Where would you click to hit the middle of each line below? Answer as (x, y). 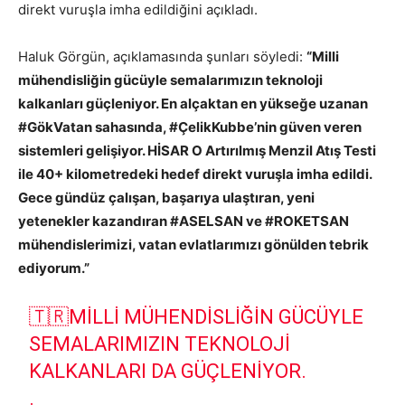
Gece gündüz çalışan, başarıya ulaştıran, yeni (166, 198)
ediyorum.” (54, 268)
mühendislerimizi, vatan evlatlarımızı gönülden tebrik (193, 245)
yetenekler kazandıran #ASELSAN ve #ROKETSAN (184, 221)
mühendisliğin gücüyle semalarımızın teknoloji (170, 80)
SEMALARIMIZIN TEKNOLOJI (160, 344)
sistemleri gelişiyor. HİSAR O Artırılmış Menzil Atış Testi (197, 151)
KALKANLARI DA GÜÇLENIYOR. (168, 371)
